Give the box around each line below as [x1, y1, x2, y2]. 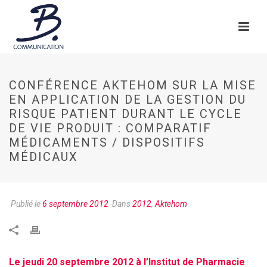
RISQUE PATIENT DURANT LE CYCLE [9, 107, 242, 121]
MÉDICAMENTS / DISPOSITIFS [9, 135, 205, 150]
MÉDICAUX [9, 150, 78, 164]
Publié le [9, 199, 42, 209]
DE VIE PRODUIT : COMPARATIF [9, 121, 212, 135]
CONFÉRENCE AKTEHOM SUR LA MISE [9, 78, 256, 92]
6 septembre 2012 [42, 199, 108, 209]
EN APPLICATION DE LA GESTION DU [9, 92, 246, 107]
